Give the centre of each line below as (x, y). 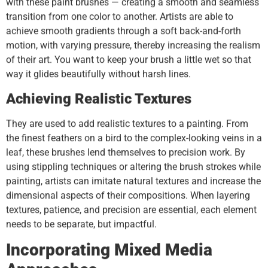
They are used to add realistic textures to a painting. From (127, 123)
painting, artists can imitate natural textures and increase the (133, 181)
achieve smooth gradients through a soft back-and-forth (124, 31)
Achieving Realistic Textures (99, 98)
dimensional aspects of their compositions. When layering (128, 195)
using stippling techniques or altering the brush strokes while (133, 166)
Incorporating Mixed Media (109, 250)
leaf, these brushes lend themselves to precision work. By (126, 152)
